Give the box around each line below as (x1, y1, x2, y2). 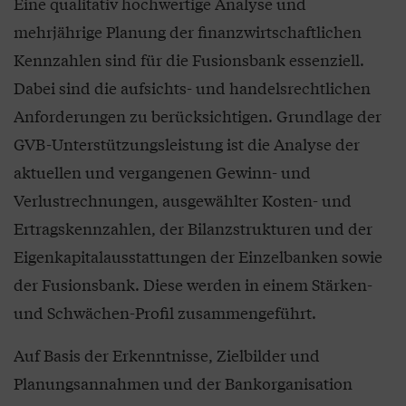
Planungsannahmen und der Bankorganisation (14, 372, 353, 395)
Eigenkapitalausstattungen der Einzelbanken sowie (14, 245, 382, 268)
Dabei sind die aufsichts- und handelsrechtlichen (14, 76, 371, 100)
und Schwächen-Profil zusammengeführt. (14, 301, 316, 324)
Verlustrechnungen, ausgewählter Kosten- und (14, 188, 352, 212)
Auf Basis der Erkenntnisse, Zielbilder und (14, 343, 320, 367)
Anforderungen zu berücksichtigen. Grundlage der (14, 104, 382, 128)
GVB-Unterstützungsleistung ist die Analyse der (14, 132, 360, 156)
